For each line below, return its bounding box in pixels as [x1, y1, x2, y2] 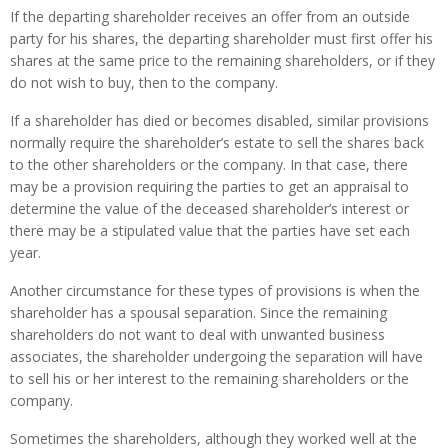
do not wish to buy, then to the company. [10, 73, 278, 92]
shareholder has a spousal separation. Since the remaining [10, 303, 387, 322]
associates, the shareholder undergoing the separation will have [10, 347, 423, 366]
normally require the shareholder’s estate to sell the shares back [10, 133, 424, 152]
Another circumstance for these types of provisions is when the [10, 281, 420, 300]
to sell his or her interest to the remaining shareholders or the [10, 369, 409, 388]
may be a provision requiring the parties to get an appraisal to [10, 177, 409, 196]
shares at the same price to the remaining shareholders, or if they [10, 51, 435, 70]
